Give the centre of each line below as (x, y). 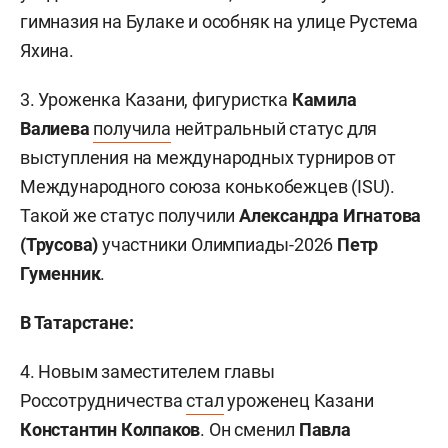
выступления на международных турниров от (208, 157)
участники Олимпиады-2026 (218, 244)
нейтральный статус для (274, 128)
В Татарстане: (77, 322)
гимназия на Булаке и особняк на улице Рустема (219, 21)
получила (132, 128)
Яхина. (47, 50)
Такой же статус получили (130, 215)
